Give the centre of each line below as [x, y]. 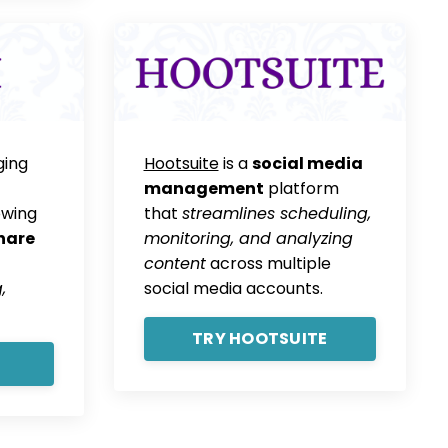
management [203, 188]
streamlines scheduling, [276, 213]
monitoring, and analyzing [248, 238]
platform [301, 188]
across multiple [268, 263]
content [174, 263]
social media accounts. [233, 288]
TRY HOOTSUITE [260, 338]
